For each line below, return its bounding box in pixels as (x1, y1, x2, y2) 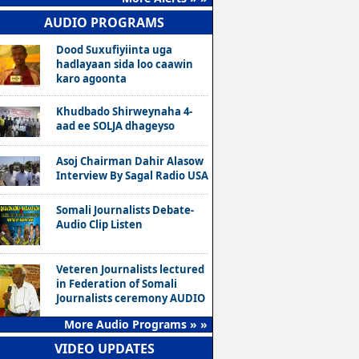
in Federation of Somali (56, 276, 177, 291)
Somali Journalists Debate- (56, 203, 194, 217)
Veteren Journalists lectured (56, 262, 204, 276)
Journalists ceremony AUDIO (56, 291, 205, 305)
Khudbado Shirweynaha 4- (56, 104, 192, 119)
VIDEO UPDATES (54, 339, 155, 357)
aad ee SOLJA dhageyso (56, 119, 175, 133)
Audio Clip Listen (56, 217, 143, 232)
